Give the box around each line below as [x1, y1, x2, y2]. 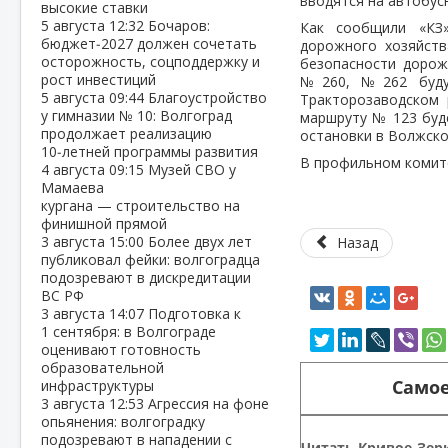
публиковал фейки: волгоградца [41, 250, 260, 269]
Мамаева [41, 178, 104, 197]
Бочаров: [148, 16, 210, 35]
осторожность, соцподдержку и [41, 52, 260, 71]
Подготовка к [148, 304, 241, 323]
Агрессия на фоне [148, 394, 269, 413]
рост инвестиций [41, 70, 156, 89]
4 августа [41, 160, 109, 179]
